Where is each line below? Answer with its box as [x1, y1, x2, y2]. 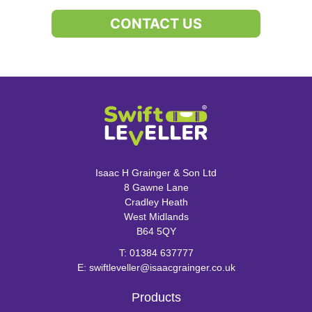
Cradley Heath [124, 196, 188, 208]
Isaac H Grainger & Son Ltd [95, 167, 217, 179]
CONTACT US [110, 15, 202, 32]
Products [131, 290, 181, 305]
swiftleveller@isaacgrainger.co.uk [88, 262, 235, 274]
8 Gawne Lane [123, 182, 189, 194]
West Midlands [123, 211, 189, 223]
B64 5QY [136, 226, 176, 237]
